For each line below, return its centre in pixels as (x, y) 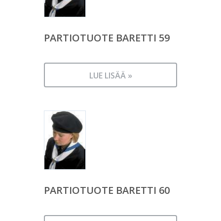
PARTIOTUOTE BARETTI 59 (107, 38)
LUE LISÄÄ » (110, 76)
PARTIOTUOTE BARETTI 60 (107, 190)
